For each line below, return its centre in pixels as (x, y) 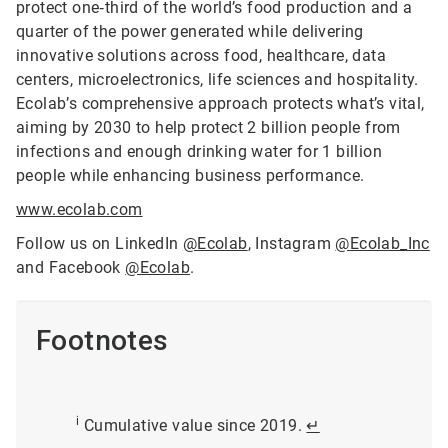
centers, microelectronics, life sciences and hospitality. (217, 80)
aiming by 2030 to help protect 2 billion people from (208, 128)
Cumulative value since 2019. (193, 426)
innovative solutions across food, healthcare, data (201, 56)
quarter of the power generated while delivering (190, 32)
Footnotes (102, 341)
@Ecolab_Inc (382, 244)
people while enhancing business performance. (190, 176)
